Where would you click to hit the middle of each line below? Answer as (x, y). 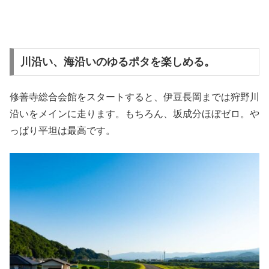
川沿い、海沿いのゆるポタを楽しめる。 (117, 62)
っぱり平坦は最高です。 (62, 131)
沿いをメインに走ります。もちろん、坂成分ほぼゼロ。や (134, 114)
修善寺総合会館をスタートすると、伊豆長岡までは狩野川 (134, 97)
